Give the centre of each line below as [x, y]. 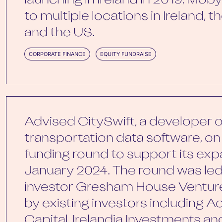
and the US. [59, 33]
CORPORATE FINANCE [57, 54]
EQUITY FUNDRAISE [126, 54]
